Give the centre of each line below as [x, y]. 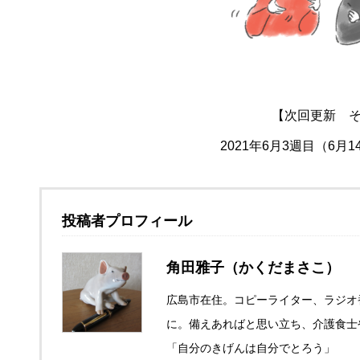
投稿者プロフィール [127, 221]
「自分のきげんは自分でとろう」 [251, 348]
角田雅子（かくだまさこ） [253, 268]
